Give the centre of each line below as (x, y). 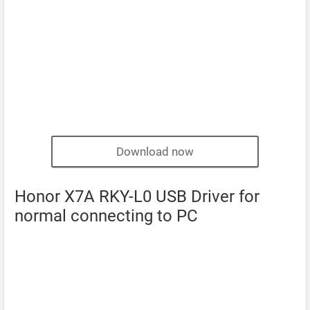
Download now (155, 152)
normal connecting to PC (106, 216)
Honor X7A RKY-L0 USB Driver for (137, 197)
